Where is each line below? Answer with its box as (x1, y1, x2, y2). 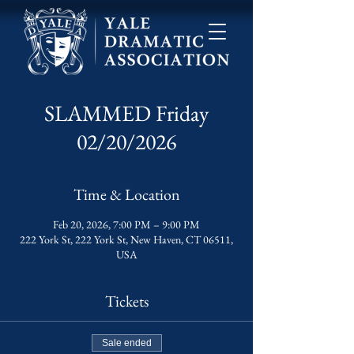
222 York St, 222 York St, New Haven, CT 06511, (20, 232, 233, 247)
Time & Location (73, 184, 180, 205)
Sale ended (101, 337, 152, 348)
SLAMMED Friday (44, 99, 209, 127)
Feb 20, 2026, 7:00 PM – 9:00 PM (53, 217, 200, 232)
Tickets (104, 291, 149, 311)
